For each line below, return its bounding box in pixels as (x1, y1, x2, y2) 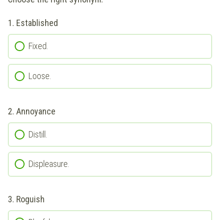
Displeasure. (28, 159, 70, 169)
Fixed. (28, 41, 49, 52)
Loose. (28, 70, 52, 81)
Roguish (16, 193, 45, 204)
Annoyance (16, 106, 55, 116)
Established (16, 18, 58, 28)
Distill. (28, 129, 48, 139)
